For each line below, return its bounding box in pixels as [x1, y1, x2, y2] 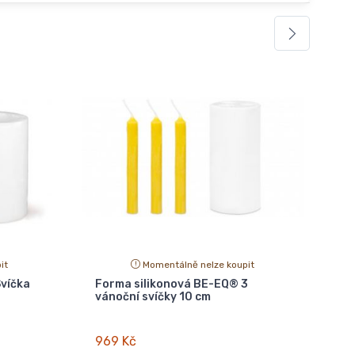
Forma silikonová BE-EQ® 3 [94, 277, 248, 291]
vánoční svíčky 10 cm [94, 289, 211, 303]
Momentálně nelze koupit [143, 258, 255, 270]
